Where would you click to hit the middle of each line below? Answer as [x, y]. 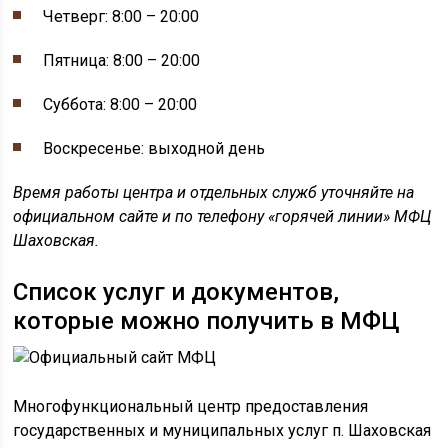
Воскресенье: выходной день [154, 148]
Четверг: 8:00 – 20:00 [121, 16]
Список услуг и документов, [176, 291]
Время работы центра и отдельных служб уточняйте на [214, 192]
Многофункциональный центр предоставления [191, 406]
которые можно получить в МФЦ [207, 320]
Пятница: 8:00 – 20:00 [122, 60]
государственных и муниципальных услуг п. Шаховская [222, 430]
